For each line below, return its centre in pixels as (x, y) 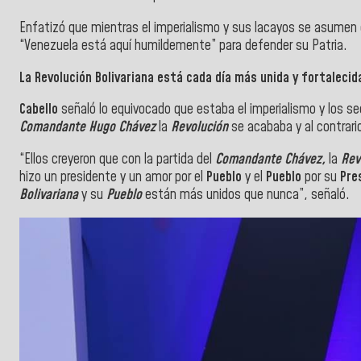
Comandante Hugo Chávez (87, 128)
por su (322, 177)
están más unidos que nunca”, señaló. (246, 195)
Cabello (39, 110)
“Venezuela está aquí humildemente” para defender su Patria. (183, 46)
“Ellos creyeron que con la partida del (117, 159)
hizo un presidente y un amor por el (113, 177)
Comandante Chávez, (270, 159)
